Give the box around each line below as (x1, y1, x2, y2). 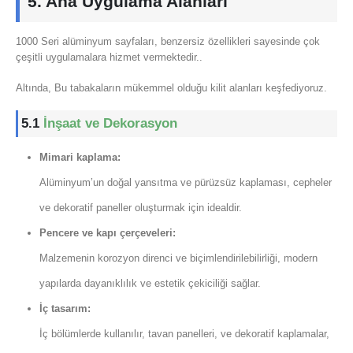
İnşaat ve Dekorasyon (43, 116, 177, 132)
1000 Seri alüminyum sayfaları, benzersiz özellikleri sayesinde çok (16, 35, 320, 48)
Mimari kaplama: (39, 151, 121, 164)
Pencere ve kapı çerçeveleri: (39, 227, 176, 240)
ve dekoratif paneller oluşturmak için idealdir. (39, 202, 242, 214)
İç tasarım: (39, 303, 91, 315)
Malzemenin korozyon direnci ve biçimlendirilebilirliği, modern (39, 252, 318, 265)
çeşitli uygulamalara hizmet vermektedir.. (16, 51, 203, 64)
